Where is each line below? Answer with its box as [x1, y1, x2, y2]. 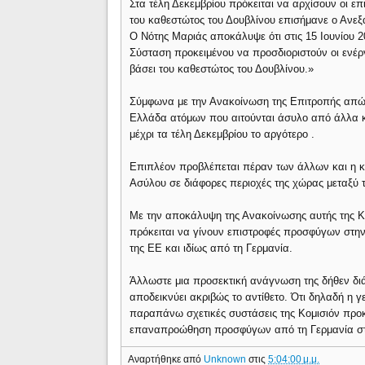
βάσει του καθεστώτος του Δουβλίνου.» [130, 63, 314, 75]
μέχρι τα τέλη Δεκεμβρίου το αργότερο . [130, 128, 315, 140]
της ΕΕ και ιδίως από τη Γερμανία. [130, 242, 293, 254]
